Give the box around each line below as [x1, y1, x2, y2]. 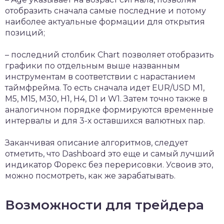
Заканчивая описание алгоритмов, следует [5, 138, 188, 147]
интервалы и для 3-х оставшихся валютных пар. [5, 116, 205, 125]
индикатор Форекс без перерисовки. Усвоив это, [5, 160, 213, 169]
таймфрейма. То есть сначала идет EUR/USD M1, [5, 83, 204, 92]
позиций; [5, 28, 45, 37]
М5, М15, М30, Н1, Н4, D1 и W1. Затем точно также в [5, 94, 207, 103]
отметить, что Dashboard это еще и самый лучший [5, 149, 214, 158]
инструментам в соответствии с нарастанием [5, 72, 195, 81]
